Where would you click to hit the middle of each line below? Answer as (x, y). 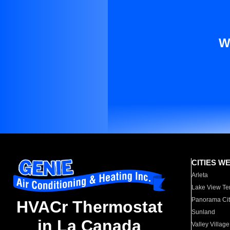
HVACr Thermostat (89, 207)
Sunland (204, 212)
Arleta (200, 175)
